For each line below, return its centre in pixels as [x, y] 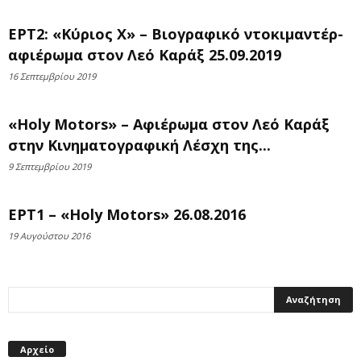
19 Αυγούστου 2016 [49, 236]
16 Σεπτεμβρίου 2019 [52, 76]
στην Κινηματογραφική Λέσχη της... [139, 145]
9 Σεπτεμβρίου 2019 [50, 166]
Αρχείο [37, 349]
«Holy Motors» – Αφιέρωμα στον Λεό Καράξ [169, 124]
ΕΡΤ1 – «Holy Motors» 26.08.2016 [127, 214]
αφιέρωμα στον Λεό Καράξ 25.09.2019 [145, 55]
